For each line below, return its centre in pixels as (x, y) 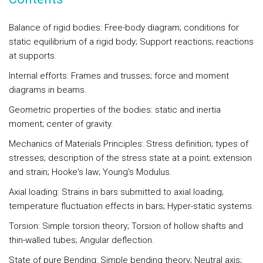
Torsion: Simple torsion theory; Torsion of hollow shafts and (126, 226)
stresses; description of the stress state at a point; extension (130, 158)
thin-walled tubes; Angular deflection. (82, 240)
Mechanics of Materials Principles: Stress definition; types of (129, 144)
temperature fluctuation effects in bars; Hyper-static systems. (131, 206)
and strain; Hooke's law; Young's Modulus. (90, 172)
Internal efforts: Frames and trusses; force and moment (119, 76)
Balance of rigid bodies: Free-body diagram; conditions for (124, 28)
